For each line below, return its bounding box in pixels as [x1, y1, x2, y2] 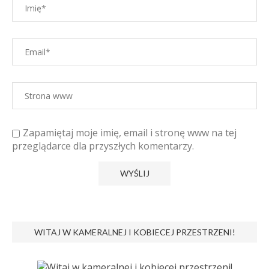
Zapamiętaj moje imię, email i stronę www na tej [23, 126, 237, 140]
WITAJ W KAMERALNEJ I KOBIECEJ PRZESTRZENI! [34, 227, 235, 238]
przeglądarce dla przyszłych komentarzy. [12, 139, 194, 153]
